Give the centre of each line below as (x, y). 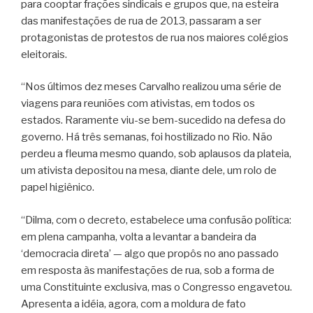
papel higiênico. (58, 188)
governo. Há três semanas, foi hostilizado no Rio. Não (147, 137)
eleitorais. (44, 54)
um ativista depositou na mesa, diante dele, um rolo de (149, 171)
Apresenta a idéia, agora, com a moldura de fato (133, 304)
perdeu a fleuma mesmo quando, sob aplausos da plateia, (156, 154)
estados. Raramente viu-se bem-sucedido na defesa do (153, 121)
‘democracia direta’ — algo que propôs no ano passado (150, 253)
